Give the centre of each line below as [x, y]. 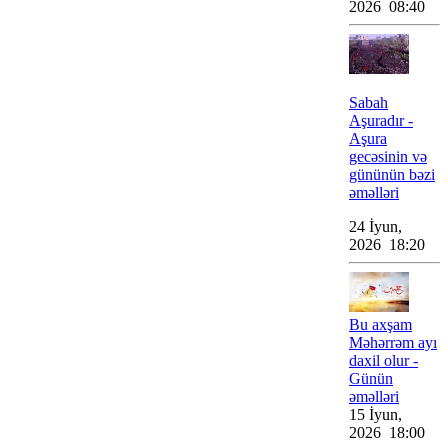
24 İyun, [375, 226]
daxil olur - [383, 360]
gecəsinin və [388, 156]
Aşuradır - [381, 120]
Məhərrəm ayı [393, 342]
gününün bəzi [392, 174]
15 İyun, [375, 414]
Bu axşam [380, 324]
